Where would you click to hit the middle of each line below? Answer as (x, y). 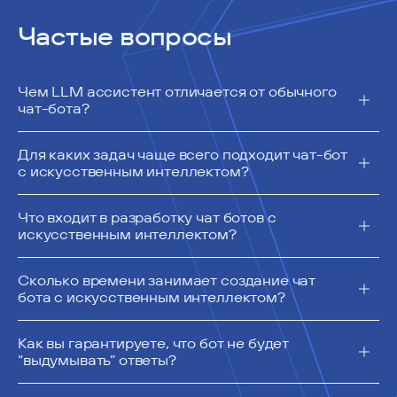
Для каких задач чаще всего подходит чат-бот (183, 155)
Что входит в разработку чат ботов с (147, 218)
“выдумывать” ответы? (97, 360)
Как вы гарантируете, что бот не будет (154, 343)
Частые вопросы (125, 36)
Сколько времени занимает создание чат (167, 280)
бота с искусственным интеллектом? (152, 297)
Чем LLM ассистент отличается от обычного (177, 92)
